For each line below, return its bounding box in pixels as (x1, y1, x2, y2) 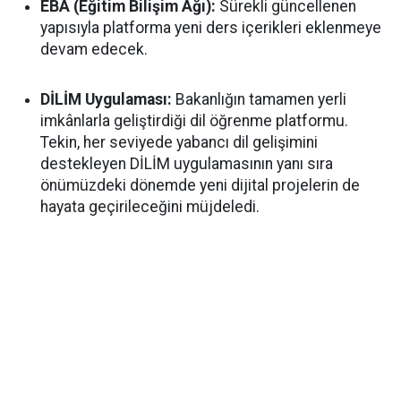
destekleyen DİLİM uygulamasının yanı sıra (40, 155, 333, 173)
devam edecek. (40, 40, 148, 58)
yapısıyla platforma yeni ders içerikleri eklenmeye (40, 19, 381, 37)
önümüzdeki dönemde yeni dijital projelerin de (40, 176, 360, 194)
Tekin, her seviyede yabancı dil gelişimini (40, 133, 318, 151)
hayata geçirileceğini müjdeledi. (40, 198, 260, 216)
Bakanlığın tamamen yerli (172, 90, 346, 108)
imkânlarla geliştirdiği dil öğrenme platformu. (40, 112, 348, 130)
